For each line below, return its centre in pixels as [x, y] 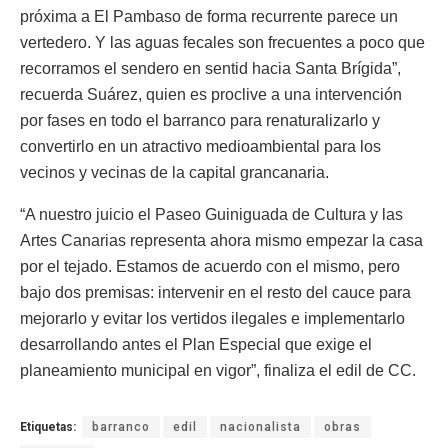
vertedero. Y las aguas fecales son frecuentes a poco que [222, 42]
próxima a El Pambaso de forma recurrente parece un [209, 16]
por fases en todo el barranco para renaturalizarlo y [200, 120]
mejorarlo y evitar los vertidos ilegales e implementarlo [212, 318]
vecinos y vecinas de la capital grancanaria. [174, 172]
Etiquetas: [48, 427]
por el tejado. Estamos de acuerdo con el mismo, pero [210, 266]
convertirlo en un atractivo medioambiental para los [200, 146]
